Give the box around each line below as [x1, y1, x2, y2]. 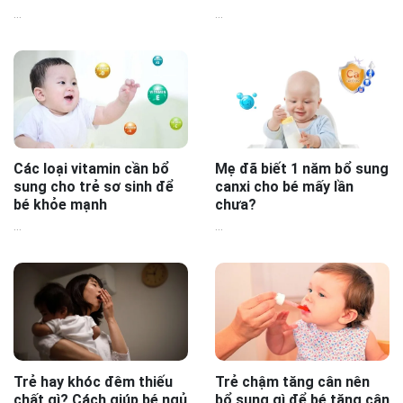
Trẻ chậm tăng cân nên [215, 372, 370, 390]
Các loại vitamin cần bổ [13, 160, 169, 178]
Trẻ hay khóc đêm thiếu [13, 372, 173, 390]
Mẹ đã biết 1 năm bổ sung [215, 160, 389, 178]
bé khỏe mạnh [13, 196, 107, 214]
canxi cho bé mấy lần [215, 178, 354, 196]
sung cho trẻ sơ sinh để [13, 178, 174, 196]
